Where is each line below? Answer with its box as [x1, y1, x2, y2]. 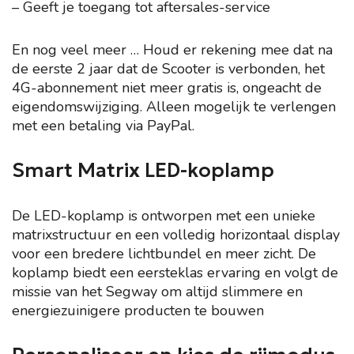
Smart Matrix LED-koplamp [12, 158, 274, 183]
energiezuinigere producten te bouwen [12, 301, 264, 320]
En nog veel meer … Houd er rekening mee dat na [12, 40, 333, 59]
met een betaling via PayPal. [12, 116, 194, 135]
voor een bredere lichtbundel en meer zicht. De [12, 244, 316, 263]
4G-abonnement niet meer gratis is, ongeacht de [12, 78, 322, 97]
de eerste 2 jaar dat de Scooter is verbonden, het [12, 59, 325, 78]
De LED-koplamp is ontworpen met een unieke [12, 206, 315, 225]
